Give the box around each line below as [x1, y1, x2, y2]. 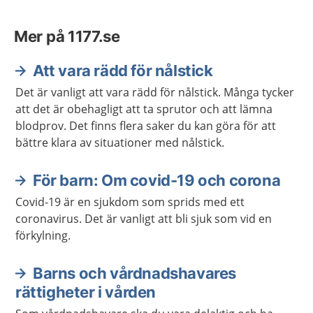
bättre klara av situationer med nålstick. [15, 134, 224, 150]
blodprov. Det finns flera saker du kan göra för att [15, 117, 276, 133]
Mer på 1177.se [14, 27, 120, 45]
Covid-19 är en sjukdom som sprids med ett [15, 194, 245, 210]
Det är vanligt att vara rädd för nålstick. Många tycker [15, 84, 294, 100]
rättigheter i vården [15, 282, 156, 301]
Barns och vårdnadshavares [33, 263, 237, 282]
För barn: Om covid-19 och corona [33, 170, 281, 189]
